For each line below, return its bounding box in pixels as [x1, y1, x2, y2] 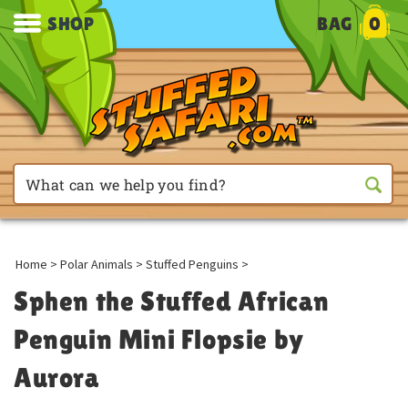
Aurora [14, 362, 100, 393]
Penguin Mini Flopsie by [14, 323, 304, 355]
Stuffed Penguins [146, 256, 239, 272]
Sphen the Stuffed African [14, 285, 331, 317]
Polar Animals [60, 256, 133, 272]
